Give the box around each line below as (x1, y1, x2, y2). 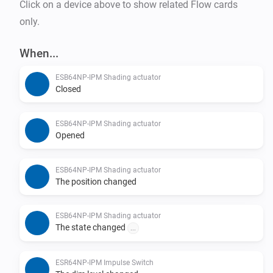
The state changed (55, 222, 127, 232)
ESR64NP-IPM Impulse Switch (55, 258, 154, 267)
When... (19, 46, 58, 60)
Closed (55, 83, 81, 94)
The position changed (55, 176, 136, 186)
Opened (55, 130, 85, 140)
